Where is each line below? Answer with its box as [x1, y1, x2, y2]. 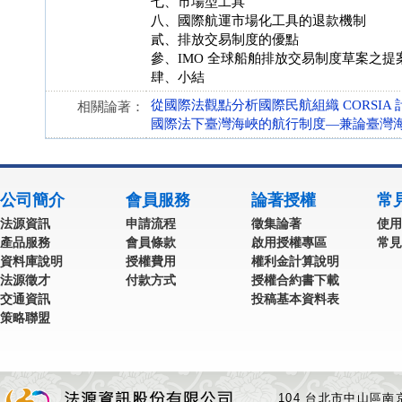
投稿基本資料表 [251, 292, 339, 306]
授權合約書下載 [251, 273, 339, 287]
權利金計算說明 [251, 254, 339, 268]
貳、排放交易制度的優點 [151, 32, 299, 47]
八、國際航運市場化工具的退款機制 [151, 13, 366, 28]
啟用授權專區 [251, 235, 327, 249]
